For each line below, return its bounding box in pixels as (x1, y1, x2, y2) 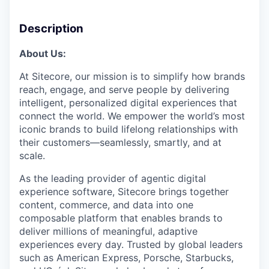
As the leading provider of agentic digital (19, 172, 206, 184)
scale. (19, 149, 45, 162)
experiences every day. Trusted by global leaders (19, 238, 243, 250)
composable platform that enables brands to (19, 211, 223, 224)
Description (19, 22, 83, 35)
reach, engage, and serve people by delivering (19, 83, 229, 95)
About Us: (19, 47, 66, 59)
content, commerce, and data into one (19, 198, 193, 211)
